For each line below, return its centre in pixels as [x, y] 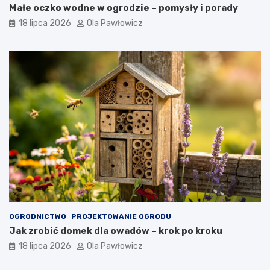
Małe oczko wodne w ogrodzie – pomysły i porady [124, 8]
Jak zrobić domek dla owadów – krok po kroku [116, 231]
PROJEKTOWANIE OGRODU [121, 217]
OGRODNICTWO [38, 217]
